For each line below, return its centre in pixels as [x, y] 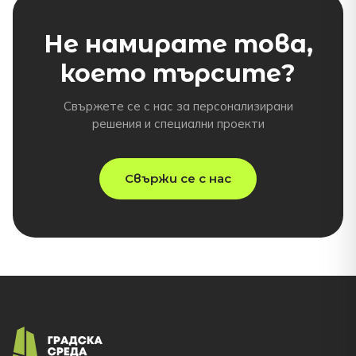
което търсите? [178, 74]
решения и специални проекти [178, 124]
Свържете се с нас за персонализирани [178, 106]
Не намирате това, [178, 44]
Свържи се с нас [178, 178]
